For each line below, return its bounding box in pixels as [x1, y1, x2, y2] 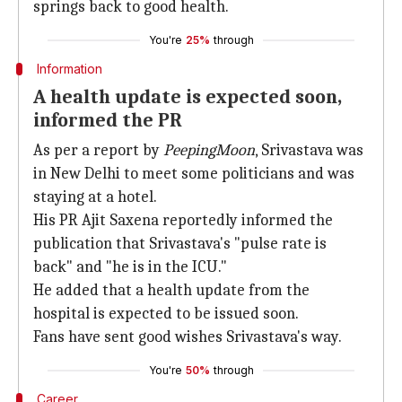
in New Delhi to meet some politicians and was [33, 164, 354, 183]
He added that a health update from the [33, 281, 310, 300]
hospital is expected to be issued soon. [33, 304, 299, 323]
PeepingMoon [163, 141, 255, 160]
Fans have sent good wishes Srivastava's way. [33, 328, 342, 346]
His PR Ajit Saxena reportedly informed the [33, 211, 333, 230]
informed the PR [33, 109, 182, 132]
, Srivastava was [255, 141, 363, 160]
